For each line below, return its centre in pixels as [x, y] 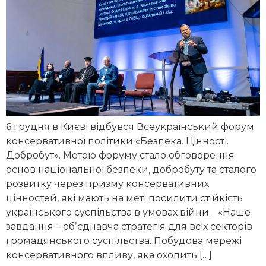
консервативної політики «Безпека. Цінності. [117, 141]
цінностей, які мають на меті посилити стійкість [124, 198]
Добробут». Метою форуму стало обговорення [120, 156]
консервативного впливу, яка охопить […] [109, 255]
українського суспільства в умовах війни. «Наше [128, 213]
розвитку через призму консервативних [107, 184]
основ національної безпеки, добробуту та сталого [131, 170]
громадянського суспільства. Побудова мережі [124, 241]
